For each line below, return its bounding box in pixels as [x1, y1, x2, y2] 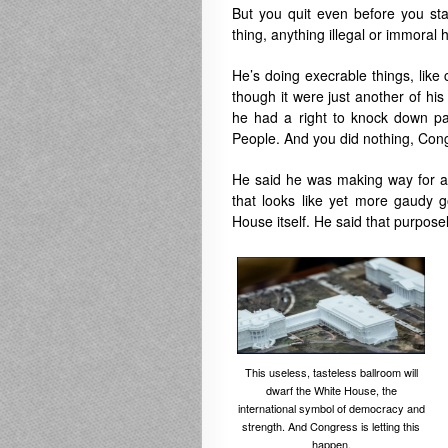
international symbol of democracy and [237, 400, 425, 417]
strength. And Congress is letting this [242, 418, 420, 435]
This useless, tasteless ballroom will [244, 364, 418, 381]
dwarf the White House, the [265, 382, 397, 399]
